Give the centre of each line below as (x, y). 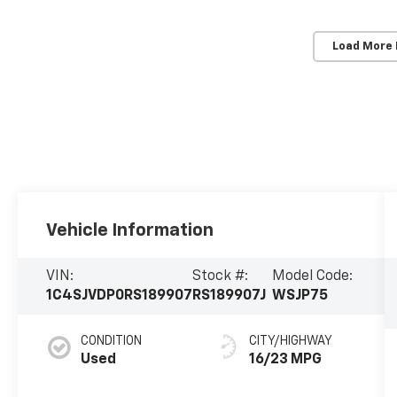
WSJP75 (300, 296)
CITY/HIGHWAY (290, 342)
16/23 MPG (285, 360)
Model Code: (312, 277)
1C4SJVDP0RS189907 (120, 296)
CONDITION (112, 342)
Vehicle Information (130, 231)
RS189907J (230, 296)
